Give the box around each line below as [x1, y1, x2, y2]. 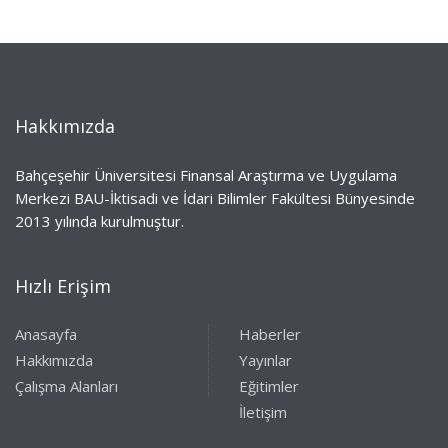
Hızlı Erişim [15, 274, 111, 299]
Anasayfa [15, 324, 77, 345]
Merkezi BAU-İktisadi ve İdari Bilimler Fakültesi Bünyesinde [15, 188, 415, 209]
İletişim [239, 402, 287, 423]
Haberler [239, 324, 301, 345]
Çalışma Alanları [15, 376, 118, 397]
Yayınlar [239, 350, 292, 371]
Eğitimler [239, 376, 299, 397]
